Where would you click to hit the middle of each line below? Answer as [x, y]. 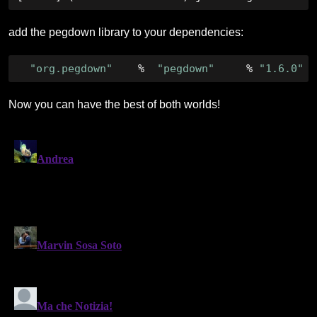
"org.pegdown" [71, 69]
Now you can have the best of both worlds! [114, 104]
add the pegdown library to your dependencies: [126, 32]
